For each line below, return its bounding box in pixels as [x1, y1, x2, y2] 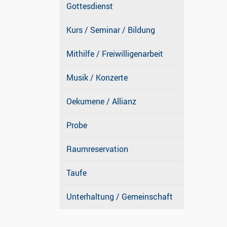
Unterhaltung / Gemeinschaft [66, 191, 173, 203]
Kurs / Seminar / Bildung [66, 24, 155, 36]
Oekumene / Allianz [66, 96, 136, 107]
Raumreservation [66, 143, 128, 155]
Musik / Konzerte [66, 72, 128, 84]
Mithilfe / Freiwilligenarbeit [66, 48, 163, 60]
